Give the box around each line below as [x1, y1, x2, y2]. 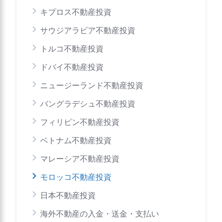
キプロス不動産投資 [40, 8, 111, 16]
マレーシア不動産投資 [40, 155, 119, 163]
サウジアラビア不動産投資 [40, 26, 135, 35]
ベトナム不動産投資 [40, 136, 111, 145]
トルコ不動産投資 [40, 45, 104, 53]
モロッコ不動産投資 [40, 173, 111, 181]
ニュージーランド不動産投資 [40, 81, 143, 90]
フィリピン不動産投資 [40, 118, 119, 126]
